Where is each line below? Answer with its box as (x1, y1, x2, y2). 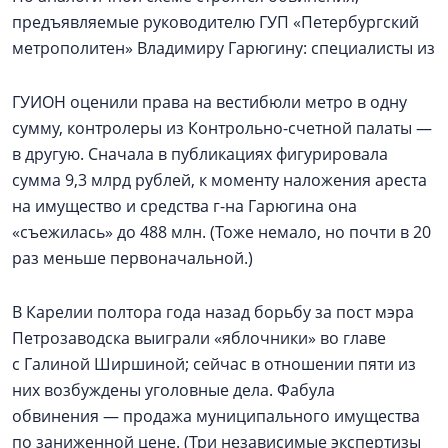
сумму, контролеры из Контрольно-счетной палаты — (12, 117, 432, 139)
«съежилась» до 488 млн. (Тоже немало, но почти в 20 (12, 221, 431, 243)
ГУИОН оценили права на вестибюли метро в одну (12, 91, 407, 113)
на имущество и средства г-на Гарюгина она (12, 195, 357, 217)
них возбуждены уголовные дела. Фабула (12, 379, 335, 401)
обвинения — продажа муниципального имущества (12, 405, 420, 427)
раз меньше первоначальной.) (12, 247, 253, 269)
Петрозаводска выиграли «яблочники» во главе (12, 327, 386, 349)
